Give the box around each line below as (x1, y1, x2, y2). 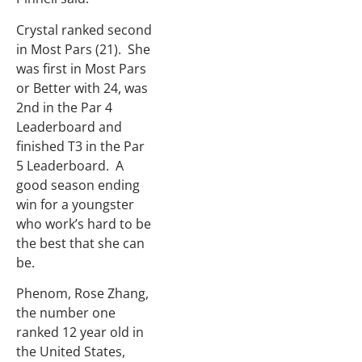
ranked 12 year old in (16, 323, 144, 342)
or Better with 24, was (16, 78, 148, 97)
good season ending (16, 175, 140, 194)
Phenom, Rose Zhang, (16, 284, 149, 303)
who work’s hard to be (16, 214, 151, 233)
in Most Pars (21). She (16, 40, 150, 58)
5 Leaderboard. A (16, 156, 124, 175)
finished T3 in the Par (16, 137, 145, 155)
